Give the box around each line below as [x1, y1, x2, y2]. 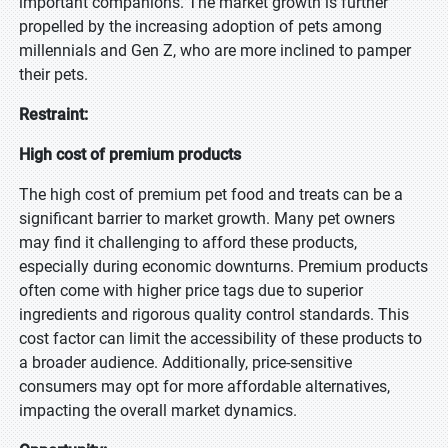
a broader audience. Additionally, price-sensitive [19, 353, 352, 372]
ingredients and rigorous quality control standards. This [19, 305, 409, 324]
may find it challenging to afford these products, [19, 233, 357, 252]
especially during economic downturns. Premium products [19, 257, 428, 276]
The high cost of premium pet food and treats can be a [19, 185, 403, 204]
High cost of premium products [19, 145, 241, 164]
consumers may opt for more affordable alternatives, [19, 377, 390, 396]
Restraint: [19, 105, 88, 124]
